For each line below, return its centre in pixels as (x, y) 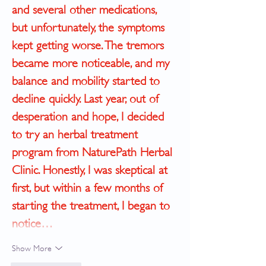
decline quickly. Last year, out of (87, 99)
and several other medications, (86, 10)
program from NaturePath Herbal (94, 153)
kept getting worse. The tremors (90, 46)
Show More (32, 248)
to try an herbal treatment (77, 135)
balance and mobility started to (88, 81)
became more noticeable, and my (92, 64)
